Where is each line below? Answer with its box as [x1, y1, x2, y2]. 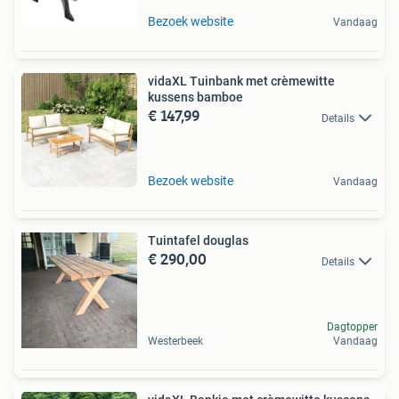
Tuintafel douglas [148, 233, 248, 248]
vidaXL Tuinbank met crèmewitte [148, 74, 335, 89]
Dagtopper [327, 321, 378, 334]
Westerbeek [148, 335, 203, 348]
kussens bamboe [148, 90, 243, 105]
